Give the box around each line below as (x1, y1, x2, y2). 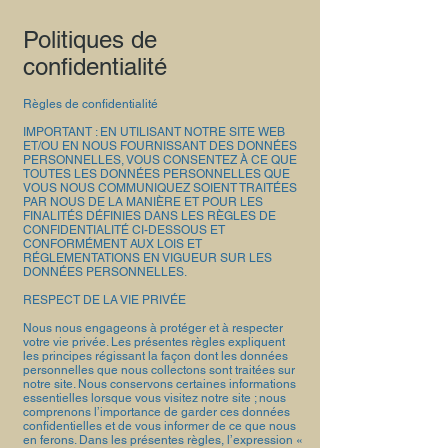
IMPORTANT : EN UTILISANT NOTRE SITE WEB (23, 125, 285, 139)
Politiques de (23, 26, 157, 53)
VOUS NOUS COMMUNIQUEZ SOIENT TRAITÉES (23, 181, 297, 195)
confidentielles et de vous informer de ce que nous (23, 419, 296, 433)
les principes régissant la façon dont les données (23, 349, 288, 363)
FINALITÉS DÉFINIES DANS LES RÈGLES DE (23, 209, 276, 223)
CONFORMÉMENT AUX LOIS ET (23, 237, 202, 251)
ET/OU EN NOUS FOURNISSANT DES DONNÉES (23, 139, 297, 153)
